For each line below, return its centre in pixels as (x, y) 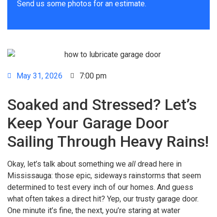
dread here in (159, 164)
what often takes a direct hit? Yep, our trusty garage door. (103, 199)
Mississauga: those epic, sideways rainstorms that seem (104, 176)
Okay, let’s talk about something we (68, 164)
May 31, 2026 (39, 76)
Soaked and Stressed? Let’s (102, 105)
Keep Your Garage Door (88, 123)
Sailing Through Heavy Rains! (108, 142)
